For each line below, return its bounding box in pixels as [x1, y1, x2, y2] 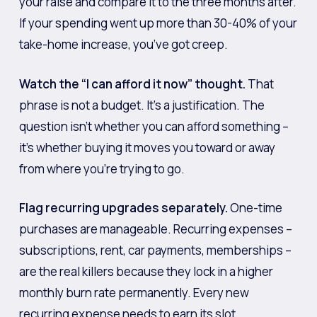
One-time [227, 200, 282, 216]
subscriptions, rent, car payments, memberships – [18, 242, 292, 258]
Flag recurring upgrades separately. [18, 200, 228, 216]
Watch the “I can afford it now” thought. [18, 75, 246, 92]
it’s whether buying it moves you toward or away [18, 139, 275, 156]
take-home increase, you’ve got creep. [18, 36, 228, 52]
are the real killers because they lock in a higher [18, 263, 273, 279]
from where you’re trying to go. [18, 160, 185, 177]
